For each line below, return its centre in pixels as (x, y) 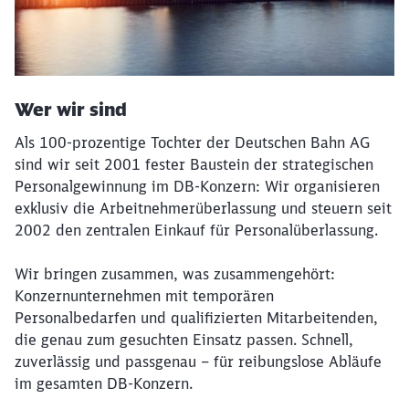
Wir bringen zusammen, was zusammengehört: (175, 274)
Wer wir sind (71, 110)
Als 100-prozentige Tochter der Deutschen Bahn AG (192, 143)
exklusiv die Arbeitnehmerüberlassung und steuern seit (203, 209)
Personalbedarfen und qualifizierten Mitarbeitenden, (196, 318)
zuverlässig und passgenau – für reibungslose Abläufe (198, 362)
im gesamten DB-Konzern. (104, 384)
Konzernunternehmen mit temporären (144, 296)
